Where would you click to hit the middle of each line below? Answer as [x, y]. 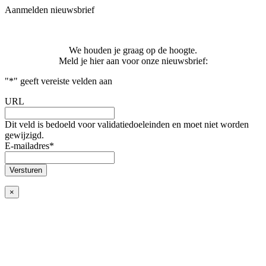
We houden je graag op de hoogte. [133, 50]
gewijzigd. [24, 135]
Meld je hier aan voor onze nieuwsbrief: [133, 61]
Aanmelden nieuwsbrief [50, 10]
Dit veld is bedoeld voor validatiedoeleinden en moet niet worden [127, 124]
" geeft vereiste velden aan [63, 81]
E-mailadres [27, 146]
